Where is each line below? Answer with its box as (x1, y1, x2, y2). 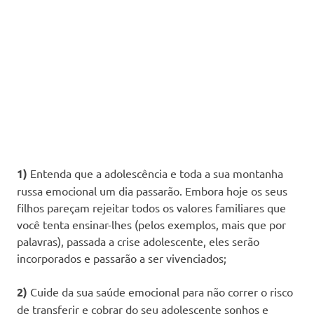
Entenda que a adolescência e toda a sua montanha (27, 165, 283, 180)
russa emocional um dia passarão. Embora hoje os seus (17, 183, 287, 198)
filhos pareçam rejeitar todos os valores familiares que (17, 200, 286, 214)
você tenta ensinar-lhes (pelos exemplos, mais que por (17, 217, 286, 231)
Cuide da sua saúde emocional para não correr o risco (27, 284, 293, 299)
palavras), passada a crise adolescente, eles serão (17, 233, 259, 248)
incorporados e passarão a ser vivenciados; (17, 250, 226, 265)
